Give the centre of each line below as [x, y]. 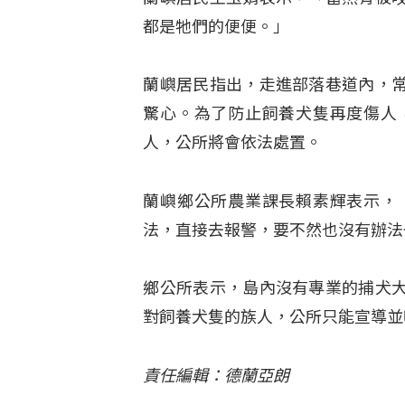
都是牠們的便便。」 [217, 27]
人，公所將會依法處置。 [233, 143]
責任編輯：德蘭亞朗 [217, 375]
